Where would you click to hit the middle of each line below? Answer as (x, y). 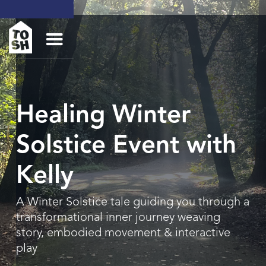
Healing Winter (103, 116)
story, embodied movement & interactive (123, 233)
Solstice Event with (126, 146)
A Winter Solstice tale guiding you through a (132, 202)
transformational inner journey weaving (118, 218)
